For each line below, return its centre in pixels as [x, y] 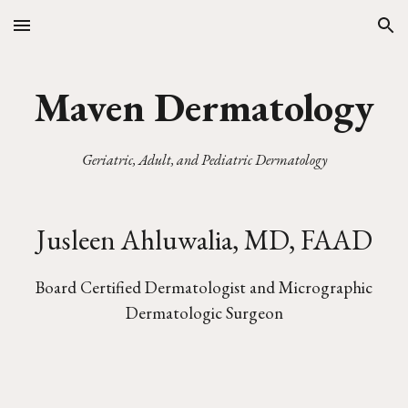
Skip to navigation [337, 34]
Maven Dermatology [204, 107]
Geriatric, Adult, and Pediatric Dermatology [204, 160]
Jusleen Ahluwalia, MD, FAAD [204, 240]
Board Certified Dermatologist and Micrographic [204, 287]
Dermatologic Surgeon [204, 313]
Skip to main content [79, 34]
